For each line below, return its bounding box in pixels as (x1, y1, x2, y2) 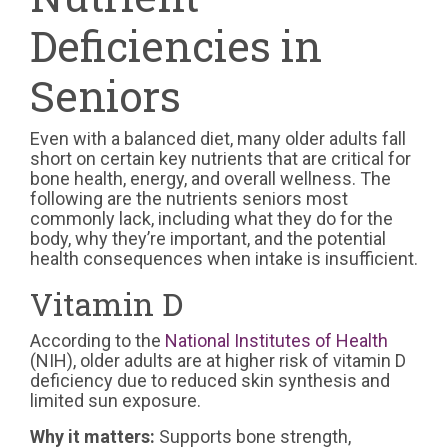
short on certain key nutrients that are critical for (30, 148, 411, 170)
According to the (30, 330, 165, 352)
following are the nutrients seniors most (30, 188, 348, 210)
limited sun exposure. (30, 390, 201, 412)
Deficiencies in (30, 18, 322, 74)
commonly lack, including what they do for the (30, 208, 393, 230)
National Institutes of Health (165, 330, 388, 352)
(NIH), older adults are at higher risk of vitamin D (30, 350, 406, 372)
